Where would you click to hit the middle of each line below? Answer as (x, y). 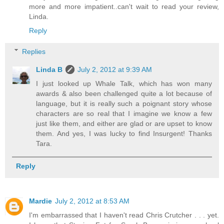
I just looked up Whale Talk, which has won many (124, 83)
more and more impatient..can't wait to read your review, (124, 7)
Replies (34, 51)
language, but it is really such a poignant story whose (124, 103)
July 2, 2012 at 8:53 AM (92, 201)
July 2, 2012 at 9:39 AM (115, 69)
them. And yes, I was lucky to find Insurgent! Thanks (124, 133)
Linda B (49, 69)
